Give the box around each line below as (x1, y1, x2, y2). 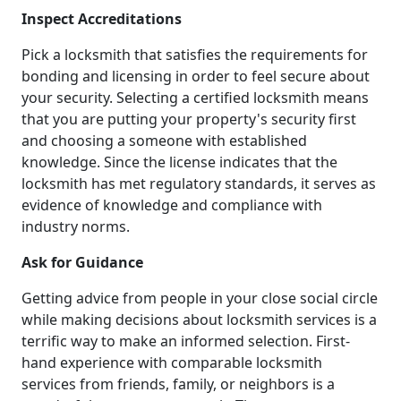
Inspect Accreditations (21, 8, 182, 29)
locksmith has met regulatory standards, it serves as (21, 173, 376, 193)
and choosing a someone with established (21, 130, 307, 150)
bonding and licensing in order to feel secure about (21, 65, 370, 86)
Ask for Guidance (21, 252, 143, 272)
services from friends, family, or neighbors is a (21, 373, 335, 394)
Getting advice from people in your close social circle (21, 287, 378, 308)
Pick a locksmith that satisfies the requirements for (21, 44, 368, 64)
